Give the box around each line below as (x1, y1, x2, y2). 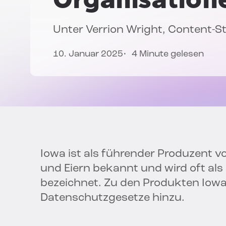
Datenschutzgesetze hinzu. (40, 192, 185, 204)
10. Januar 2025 (53, 49, 123, 60)
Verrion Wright (86, 24, 162, 36)
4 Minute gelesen (132, 49, 204, 60)
